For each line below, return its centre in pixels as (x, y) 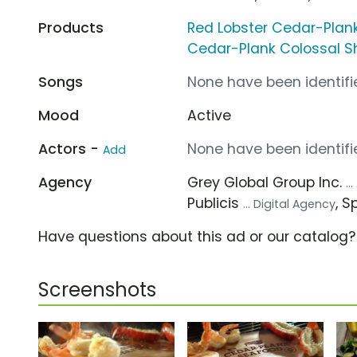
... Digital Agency (290, 204)
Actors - (71, 149)
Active (210, 115)
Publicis (216, 203)
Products (71, 27)
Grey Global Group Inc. (267, 182)
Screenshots (97, 289)
